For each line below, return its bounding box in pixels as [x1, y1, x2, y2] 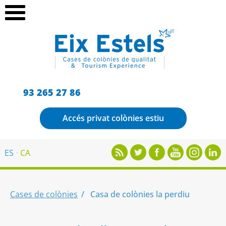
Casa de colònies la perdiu [88, 189, 190, 200]
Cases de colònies [10, 189, 78, 200]
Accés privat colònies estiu [62, 112, 164, 124]
